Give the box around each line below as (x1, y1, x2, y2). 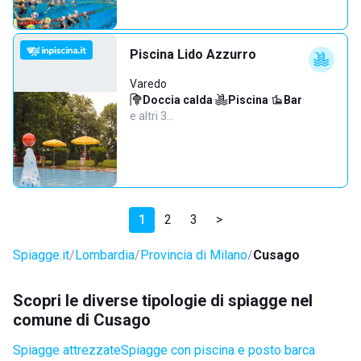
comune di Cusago (13, 310, 151, 330)
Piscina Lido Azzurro (130, 47, 256, 62)
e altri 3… (130, 110, 174, 122)
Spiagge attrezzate (13, 342, 121, 358)
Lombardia (75, 247, 135, 263)
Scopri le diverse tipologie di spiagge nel (13, 291, 313, 310)
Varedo (130, 77, 167, 90)
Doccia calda (143, 93, 213, 106)
